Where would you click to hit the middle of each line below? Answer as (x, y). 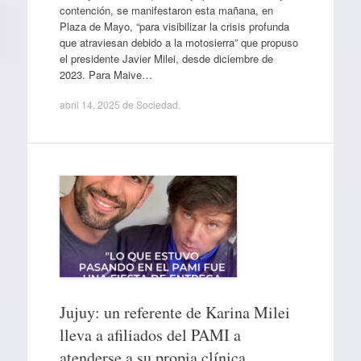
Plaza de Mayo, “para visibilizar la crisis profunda (174, 26)
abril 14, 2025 (89, 104)
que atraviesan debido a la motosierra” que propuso (178, 42)
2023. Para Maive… (106, 74)
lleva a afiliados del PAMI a (150, 335)
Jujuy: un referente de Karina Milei (174, 312)
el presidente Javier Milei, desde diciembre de (166, 58)
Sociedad (157, 104)
